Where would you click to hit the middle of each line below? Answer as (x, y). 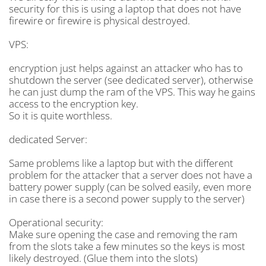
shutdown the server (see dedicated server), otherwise (131, 80)
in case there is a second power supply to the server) (127, 199)
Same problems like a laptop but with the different (121, 163)
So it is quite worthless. (61, 115)
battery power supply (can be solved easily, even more (130, 187)
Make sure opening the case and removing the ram (123, 234)
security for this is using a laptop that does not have (125, 9)
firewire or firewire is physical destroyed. (99, 20)
